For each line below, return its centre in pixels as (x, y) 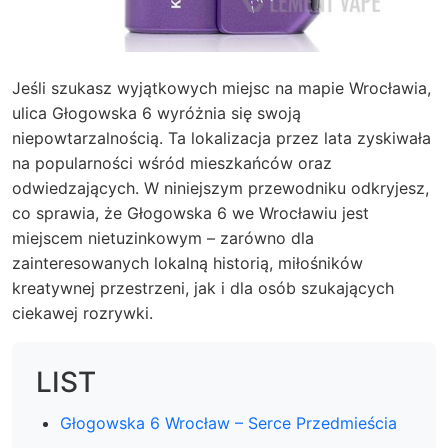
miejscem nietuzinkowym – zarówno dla (163, 238)
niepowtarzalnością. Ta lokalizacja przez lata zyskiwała (221, 138)
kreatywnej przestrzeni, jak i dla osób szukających (203, 288)
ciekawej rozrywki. (82, 313)
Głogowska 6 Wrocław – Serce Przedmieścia (228, 423)
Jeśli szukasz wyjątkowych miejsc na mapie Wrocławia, (221, 88)
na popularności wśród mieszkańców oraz (172, 163)
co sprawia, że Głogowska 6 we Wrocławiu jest (190, 213)
